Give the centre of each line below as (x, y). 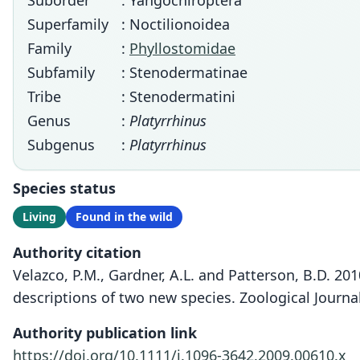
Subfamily (61, 72)
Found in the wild (124, 217)
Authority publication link (105, 333)
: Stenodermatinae (184, 72)
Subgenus (61, 145)
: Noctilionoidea (176, 24)
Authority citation (77, 252)
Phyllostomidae (182, 48)
